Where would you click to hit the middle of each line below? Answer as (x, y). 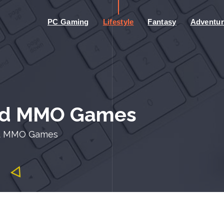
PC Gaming (68, 22)
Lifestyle (118, 22)
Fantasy (162, 22)
